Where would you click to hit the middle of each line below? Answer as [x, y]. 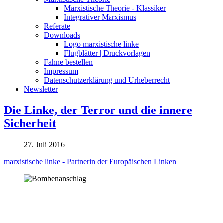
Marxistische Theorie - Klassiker [115, 8]
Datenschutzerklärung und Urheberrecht [107, 80]
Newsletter [41, 89]
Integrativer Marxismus [100, 17]
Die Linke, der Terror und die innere [98, 110]
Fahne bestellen [68, 62]
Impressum [61, 71]
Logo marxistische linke [101, 44]
